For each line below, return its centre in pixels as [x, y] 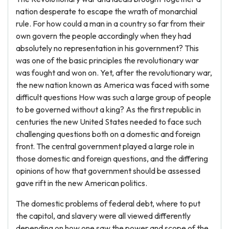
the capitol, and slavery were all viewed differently [103, 216]
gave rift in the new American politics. [82, 183]
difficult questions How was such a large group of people [113, 97]
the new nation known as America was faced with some [113, 85]
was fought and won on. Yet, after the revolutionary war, [114, 73]
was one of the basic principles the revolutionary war [107, 60]
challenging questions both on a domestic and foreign [108, 134]
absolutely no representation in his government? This [107, 48]
